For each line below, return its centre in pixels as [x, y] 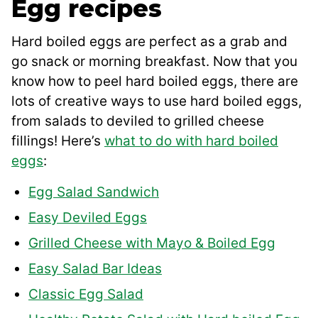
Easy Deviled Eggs [88, 218]
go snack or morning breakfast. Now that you [154, 62]
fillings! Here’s [58, 141]
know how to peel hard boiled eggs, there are [155, 82]
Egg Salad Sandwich [94, 192]
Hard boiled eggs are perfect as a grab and [149, 42]
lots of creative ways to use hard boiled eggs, [157, 102]
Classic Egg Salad [86, 295]
